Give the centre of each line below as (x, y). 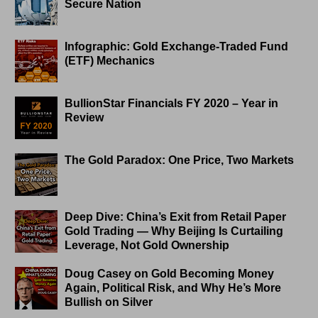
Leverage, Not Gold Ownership (147, 246)
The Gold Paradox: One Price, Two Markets (180, 160)
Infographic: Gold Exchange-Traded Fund (177, 47)
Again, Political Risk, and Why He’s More (173, 288)
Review (84, 118)
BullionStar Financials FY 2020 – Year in (172, 104)
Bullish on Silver (109, 302)
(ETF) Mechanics (110, 61)
